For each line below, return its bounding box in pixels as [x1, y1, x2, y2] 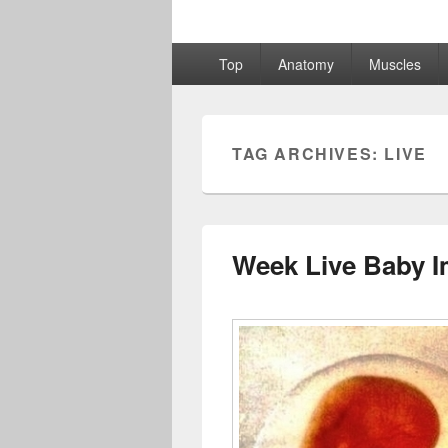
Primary [171, 41, 226, 64]
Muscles [368, 54, 421, 74]
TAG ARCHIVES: [232, 142, 385, 165]
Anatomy [277, 54, 334, 74]
